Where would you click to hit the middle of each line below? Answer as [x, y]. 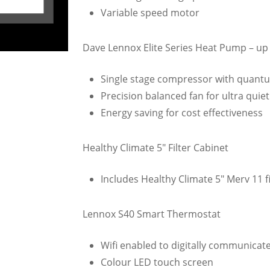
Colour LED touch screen [157, 262]
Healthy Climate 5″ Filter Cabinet [155, 147]
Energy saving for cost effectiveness [181, 112]
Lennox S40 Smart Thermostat [151, 214]
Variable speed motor [150, 12]
